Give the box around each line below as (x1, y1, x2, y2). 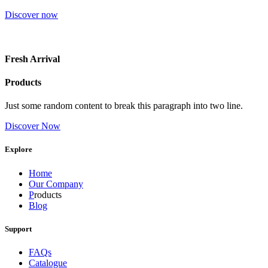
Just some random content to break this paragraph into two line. (5, 100, 243, 111)
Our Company (29, 178, 83, 189)
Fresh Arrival (5, 53, 60, 64)
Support (5, 224, 32, 233)
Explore (5, 145, 32, 154)
